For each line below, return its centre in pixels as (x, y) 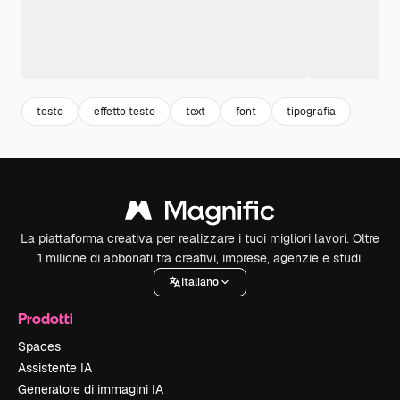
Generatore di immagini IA (91, 390)
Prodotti (46, 319)
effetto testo (125, 111)
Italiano (200, 282)
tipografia (311, 111)
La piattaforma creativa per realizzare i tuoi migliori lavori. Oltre (200, 239)
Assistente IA (55, 368)
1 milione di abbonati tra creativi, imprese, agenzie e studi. (200, 258)
